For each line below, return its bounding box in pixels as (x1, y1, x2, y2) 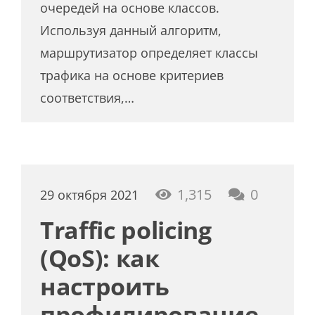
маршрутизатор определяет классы (40, 44, 259, 61)
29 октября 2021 (40, 186, 139, 204)
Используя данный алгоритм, (40, 21, 222, 39)
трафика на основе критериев (40, 66, 224, 84)
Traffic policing (40, 214, 212, 247)
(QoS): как (40, 242, 160, 275)
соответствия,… (40, 89, 135, 106)
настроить (40, 270, 170, 303)
